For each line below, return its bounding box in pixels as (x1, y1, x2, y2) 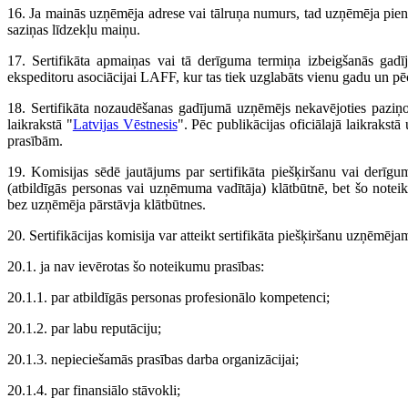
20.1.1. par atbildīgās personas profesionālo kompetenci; (7, 290, 330, 306)
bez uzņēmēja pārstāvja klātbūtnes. (7, 197, 206, 213)
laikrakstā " (7, 117, 73, 133)
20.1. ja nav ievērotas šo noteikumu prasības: (7, 259, 264, 275)
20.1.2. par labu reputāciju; (7, 321, 161, 337)
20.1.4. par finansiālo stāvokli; (7, 382, 180, 399)
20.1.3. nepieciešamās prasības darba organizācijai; (7, 352, 299, 368)
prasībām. (7, 133, 63, 149)
